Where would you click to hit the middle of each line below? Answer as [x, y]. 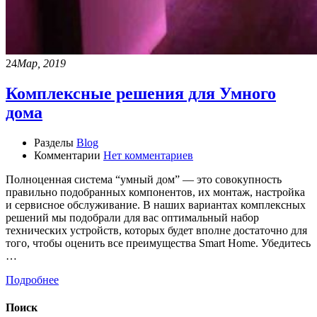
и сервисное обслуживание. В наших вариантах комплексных [156, 204]
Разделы [54, 142]
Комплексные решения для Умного [141, 93]
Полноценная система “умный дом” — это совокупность [144, 179]
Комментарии [67, 155]
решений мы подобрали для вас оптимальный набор [132, 217]
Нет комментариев [148, 155]
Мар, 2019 [41, 63]
